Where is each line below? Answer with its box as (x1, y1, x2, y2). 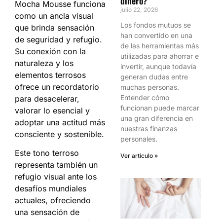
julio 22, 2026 (120, 6, 158, 13)
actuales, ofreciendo (15, 195, 91, 206)
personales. (120, 135, 157, 143)
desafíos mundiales (15, 184, 86, 194)
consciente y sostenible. (15, 129, 104, 139)
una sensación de (15, 207, 79, 218)
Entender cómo (120, 93, 169, 102)
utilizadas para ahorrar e (120, 52, 199, 60)
